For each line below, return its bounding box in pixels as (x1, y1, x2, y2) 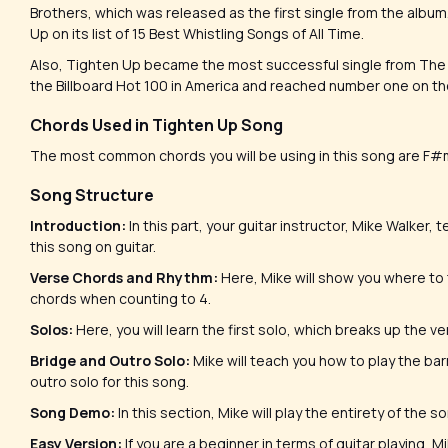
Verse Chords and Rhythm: (30, 268, 221, 287)
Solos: (30, 320, 76, 339)
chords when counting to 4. (30, 289, 214, 308)
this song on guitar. (30, 237, 159, 256)
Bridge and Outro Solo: (30, 351, 193, 370)
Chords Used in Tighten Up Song (30, 114, 283, 136)
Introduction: (30, 216, 129, 235)
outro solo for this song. (30, 372, 192, 391)
